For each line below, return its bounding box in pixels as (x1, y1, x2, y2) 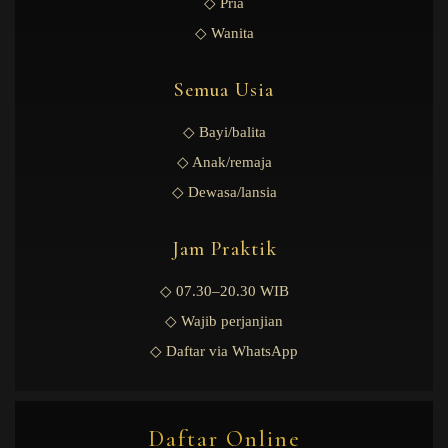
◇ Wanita (194, 24, 254, 41)
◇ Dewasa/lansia (171, 183, 277, 200)
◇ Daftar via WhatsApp (150, 342, 298, 359)
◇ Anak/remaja (176, 153, 272, 170)
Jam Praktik (171, 236, 277, 261)
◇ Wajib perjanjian (165, 312, 283, 329)
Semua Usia (174, 77, 274, 102)
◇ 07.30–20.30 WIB (159, 282, 289, 299)
